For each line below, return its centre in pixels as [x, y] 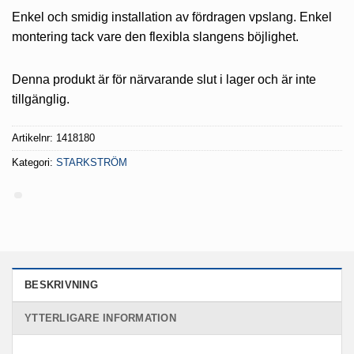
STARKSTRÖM [92, 162]
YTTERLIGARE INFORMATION [100, 318]
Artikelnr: [34, 137]
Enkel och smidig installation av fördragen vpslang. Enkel [172, 17]
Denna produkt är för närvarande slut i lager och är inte [164, 79]
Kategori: [34, 162]
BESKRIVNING [61, 285]
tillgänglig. [41, 99]
